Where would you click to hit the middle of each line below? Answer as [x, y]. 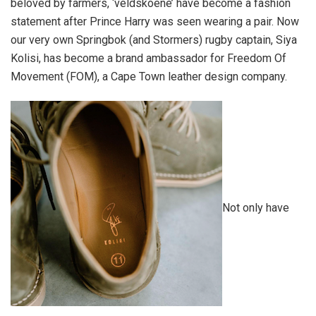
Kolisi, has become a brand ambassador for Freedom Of [148, 59]
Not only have [256, 208]
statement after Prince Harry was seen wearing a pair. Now [155, 22]
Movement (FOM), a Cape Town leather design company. [149, 77]
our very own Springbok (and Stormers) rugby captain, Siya [154, 40]
